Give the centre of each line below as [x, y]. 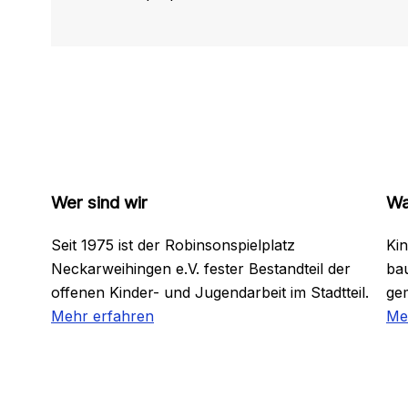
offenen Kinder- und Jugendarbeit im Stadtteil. [210, 293]
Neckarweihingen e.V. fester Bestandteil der [201, 269]
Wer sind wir [99, 202]
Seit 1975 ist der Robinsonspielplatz [173, 245]
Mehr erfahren [102, 316]
